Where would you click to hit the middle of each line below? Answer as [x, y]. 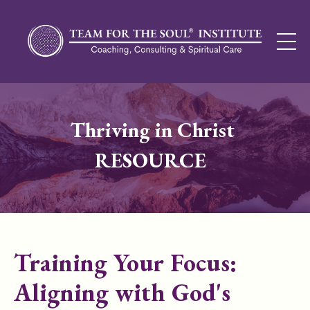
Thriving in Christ [155, 129]
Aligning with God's [122, 292]
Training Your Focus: [125, 262]
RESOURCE [155, 160]
